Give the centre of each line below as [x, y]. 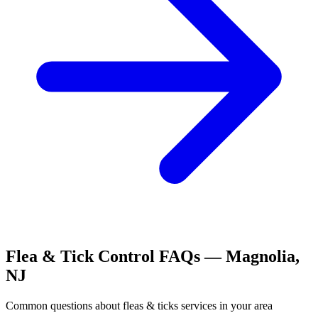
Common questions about [64, 306]
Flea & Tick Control [80, 257]
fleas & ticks [150, 306]
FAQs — [190, 257]
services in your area [225, 306]
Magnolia [261, 257]
